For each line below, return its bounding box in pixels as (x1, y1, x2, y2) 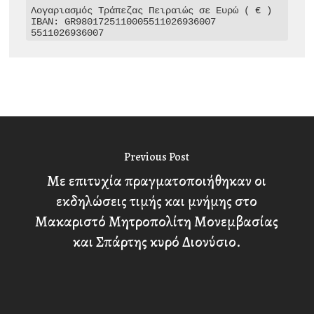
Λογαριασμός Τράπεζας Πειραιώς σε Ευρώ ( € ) (31, 4, 273, 16)
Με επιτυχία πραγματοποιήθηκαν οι (47, 171, 267, 191)
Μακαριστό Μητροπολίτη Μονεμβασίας (35, 212, 279, 231)
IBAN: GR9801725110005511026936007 (31, 15, 217, 27)
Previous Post (124, 149, 190, 165)
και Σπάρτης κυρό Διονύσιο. (73, 232, 241, 252)
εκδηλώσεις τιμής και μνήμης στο (56, 191, 258, 211)
